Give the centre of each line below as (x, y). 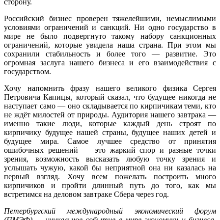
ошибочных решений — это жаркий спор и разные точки (110, 150)
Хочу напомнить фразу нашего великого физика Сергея (110, 88)
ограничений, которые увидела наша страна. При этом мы (110, 45)
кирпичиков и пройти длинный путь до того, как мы (110, 185)
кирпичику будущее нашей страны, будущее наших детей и (110, 132)
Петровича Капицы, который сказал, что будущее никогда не (110, 97)
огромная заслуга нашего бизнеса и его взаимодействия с (110, 62)
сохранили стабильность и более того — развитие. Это (110, 54)
